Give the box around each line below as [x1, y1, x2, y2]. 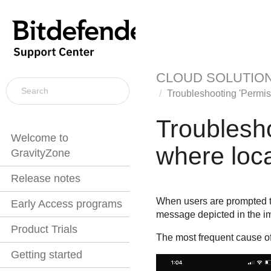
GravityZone [11, 147, 70, 160]
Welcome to [11, 132, 68, 145]
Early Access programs [11, 198, 122, 211]
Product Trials [11, 223, 77, 236]
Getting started [11, 249, 82, 261]
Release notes [11, 172, 80, 185]
